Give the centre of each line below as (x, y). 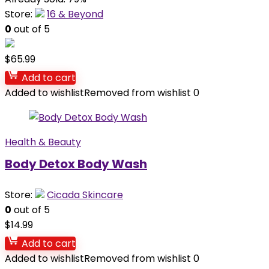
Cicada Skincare (85, 195)
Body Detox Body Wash (76, 164)
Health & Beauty (43, 142)
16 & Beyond (75, 14)
